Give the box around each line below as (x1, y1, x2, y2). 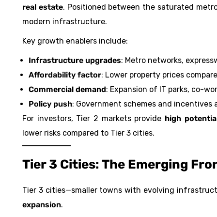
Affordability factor (29, 70, 101, 80)
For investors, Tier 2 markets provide (22, 114, 165, 124)
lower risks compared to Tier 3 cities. (22, 128, 155, 138)
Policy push (29, 99, 72, 109)
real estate (22, 2, 63, 12)
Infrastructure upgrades (29, 56, 121, 65)
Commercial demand (29, 85, 106, 94)
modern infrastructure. (22, 17, 107, 27)
